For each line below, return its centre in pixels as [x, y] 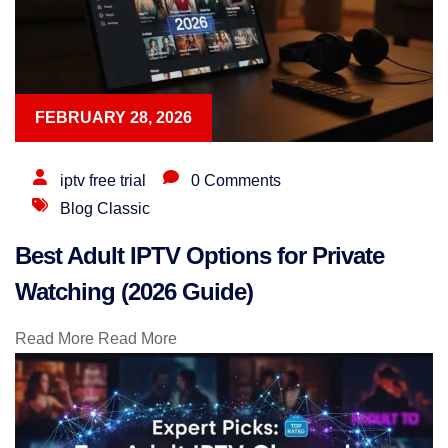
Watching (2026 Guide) [134, 292]
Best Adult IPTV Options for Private [199, 256]
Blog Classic [105, 209]
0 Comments [236, 181]
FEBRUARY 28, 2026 [113, 118]
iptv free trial [103, 181]
